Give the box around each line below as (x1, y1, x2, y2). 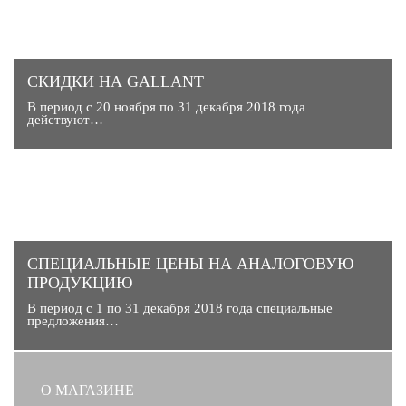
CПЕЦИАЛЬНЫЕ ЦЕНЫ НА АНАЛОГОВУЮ (27, 254, 354, 273)
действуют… (27, 111, 103, 127)
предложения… (27, 313, 119, 328)
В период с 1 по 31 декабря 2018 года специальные (27, 300, 333, 315)
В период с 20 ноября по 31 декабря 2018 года (27, 99, 305, 114)
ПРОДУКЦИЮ (27, 273, 133, 292)
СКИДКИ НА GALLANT (27, 72, 204, 91)
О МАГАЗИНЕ (41, 382, 134, 399)
